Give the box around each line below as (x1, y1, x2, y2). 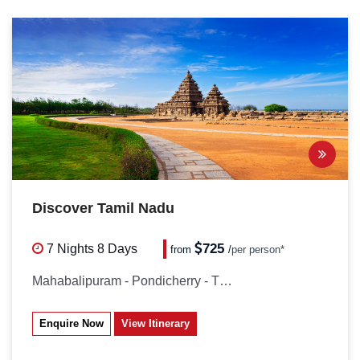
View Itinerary (121, 317, 190, 329)
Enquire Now (39, 317, 104, 329)
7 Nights (47, 242, 94, 256)
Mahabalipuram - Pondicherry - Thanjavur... (219, 274, 232, 288)
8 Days (97, 242, 137, 256)
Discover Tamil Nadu (32, 200, 174, 216)
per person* (231, 243, 285, 256)
